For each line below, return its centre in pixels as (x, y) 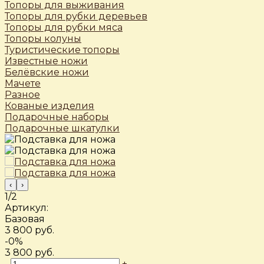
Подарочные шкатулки (62, 128)
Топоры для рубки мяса (64, 28)
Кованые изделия (49, 106)
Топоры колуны (43, 39)
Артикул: (27, 208)
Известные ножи (46, 61)
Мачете (23, 84)
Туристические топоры (62, 50)
